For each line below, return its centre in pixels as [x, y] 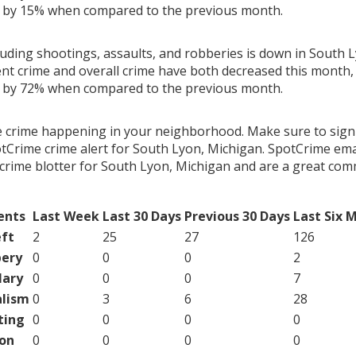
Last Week [66, 216]
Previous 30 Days [237, 216]
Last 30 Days [141, 216]
